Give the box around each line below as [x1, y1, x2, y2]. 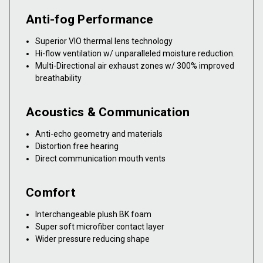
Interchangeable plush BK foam [35, 210, 152, 220]
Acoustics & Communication [26, 105, 190, 120]
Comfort [26, 186, 76, 200]
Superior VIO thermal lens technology [35, 36, 173, 46]
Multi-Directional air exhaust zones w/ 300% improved [35, 61, 235, 71]
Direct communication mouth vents [35, 154, 166, 164]
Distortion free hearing [35, 141, 119, 151]
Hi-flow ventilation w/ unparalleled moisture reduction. [35, 49, 235, 59]
